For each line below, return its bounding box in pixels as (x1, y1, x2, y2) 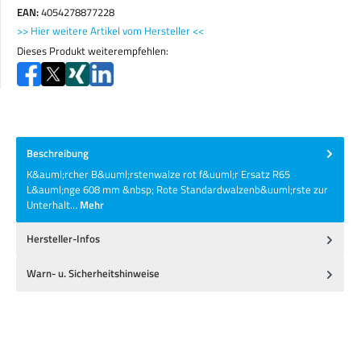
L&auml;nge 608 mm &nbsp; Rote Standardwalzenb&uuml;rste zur (27, 181, 328, 198)
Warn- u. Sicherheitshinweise (27, 265, 160, 282)
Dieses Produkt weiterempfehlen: (17, 43, 168, 60)
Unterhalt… (27, 197, 80, 214)
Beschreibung (27, 145, 89, 162)
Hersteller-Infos (27, 230, 100, 247)
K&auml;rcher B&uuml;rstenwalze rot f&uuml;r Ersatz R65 (27, 166, 290, 183)
